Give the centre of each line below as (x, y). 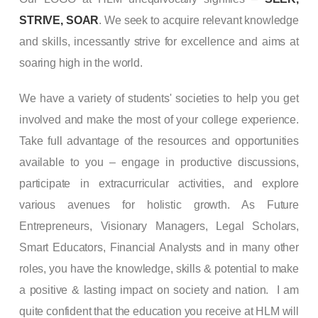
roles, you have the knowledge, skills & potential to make (159, 268)
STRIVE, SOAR (59, 20)
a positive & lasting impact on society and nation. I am (159, 290)
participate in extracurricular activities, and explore (159, 183)
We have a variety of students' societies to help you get (159, 98)
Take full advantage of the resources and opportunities (159, 141)
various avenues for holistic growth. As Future (159, 204)
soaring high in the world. (81, 62)
